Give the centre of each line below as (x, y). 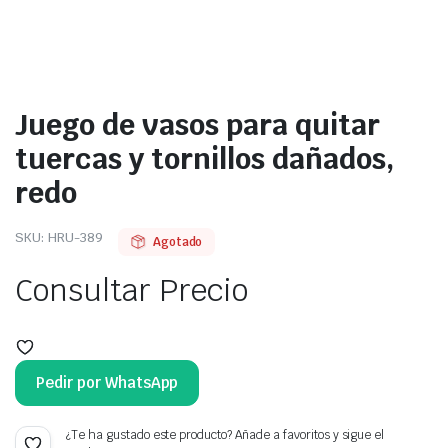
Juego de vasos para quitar (197, 124)
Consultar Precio (131, 290)
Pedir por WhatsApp (107, 382)
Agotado (177, 242)
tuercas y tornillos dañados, (204, 158)
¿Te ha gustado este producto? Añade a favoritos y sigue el (225, 435)
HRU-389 (75, 237)
